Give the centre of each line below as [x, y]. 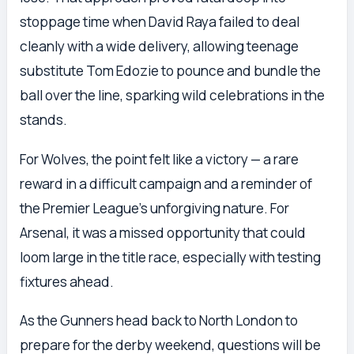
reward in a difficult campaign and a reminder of [166, 183]
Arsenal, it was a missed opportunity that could [163, 232]
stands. [43, 120]
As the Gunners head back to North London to [159, 320]
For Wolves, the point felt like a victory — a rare [159, 159]
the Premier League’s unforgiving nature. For [154, 208]
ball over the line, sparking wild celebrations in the [172, 96]
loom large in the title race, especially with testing [170, 257]
